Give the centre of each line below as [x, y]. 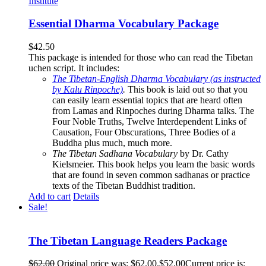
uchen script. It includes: [74, 68]
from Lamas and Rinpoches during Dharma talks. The [153, 111]
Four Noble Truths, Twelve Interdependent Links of [149, 122]
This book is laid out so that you [188, 90]
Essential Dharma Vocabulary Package [123, 24]
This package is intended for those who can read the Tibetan [141, 58]
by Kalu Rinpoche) [88, 90]
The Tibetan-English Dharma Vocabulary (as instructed [156, 79]
